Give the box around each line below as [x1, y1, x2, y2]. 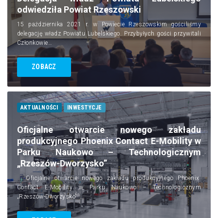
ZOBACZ [32, 63, 56, 71]
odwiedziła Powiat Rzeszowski [17, 4, 141, 15]
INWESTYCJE [67, 104, 102, 111]
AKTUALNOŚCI [20, 104, 58, 111]
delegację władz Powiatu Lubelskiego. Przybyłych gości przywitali [17, 30, 201, 37]
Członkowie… [17, 39, 52, 46]
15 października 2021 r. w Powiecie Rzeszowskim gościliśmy [17, 20, 201, 28]
